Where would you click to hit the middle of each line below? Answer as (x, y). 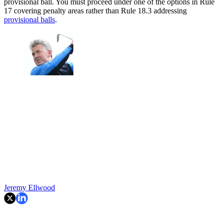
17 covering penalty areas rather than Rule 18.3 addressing (95, 10)
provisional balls (29, 19)
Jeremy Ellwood (29, 188)
